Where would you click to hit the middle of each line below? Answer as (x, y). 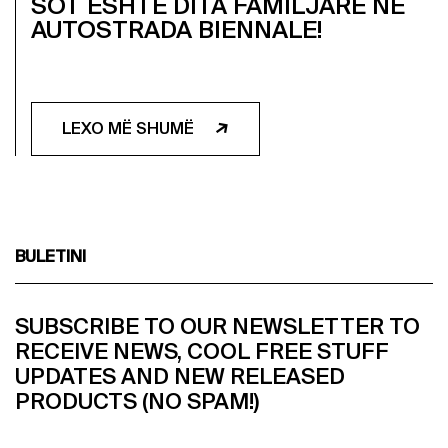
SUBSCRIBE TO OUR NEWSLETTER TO (217, 326)
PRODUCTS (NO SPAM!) (137, 401)
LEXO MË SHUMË (130, 128)
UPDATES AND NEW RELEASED (180, 376)
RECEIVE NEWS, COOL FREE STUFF (202, 351)
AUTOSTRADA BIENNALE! (176, 29)
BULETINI (50, 256)
